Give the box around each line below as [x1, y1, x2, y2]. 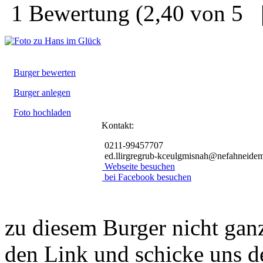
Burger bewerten [14, 68, 76, 77]
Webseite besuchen [104, 161, 175, 171]
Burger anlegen [14, 87, 70, 97]
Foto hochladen [14, 107, 71, 117]
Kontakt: [102, 120, 134, 130]
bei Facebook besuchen [104, 172, 191, 182]
